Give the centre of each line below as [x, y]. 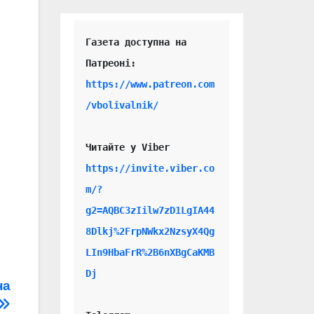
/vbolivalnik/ [122, 105]
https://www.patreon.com [150, 84]
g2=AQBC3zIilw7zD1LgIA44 [150, 210]
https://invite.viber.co [150, 168]
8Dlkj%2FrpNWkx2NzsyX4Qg [150, 231]
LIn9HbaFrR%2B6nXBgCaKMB [150, 252]
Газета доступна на [136, 42]
